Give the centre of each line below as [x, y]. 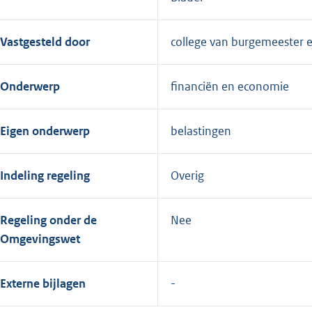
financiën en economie [230, 87]
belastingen [201, 131]
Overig [187, 176]
